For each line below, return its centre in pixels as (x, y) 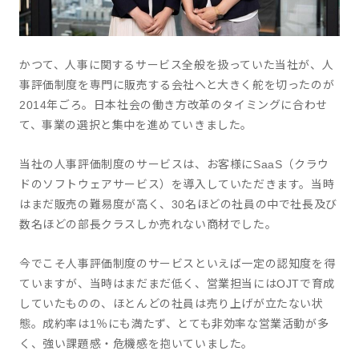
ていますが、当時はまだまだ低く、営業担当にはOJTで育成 (177, 284)
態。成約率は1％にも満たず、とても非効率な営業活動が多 (174, 324)
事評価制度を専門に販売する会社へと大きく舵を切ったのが (177, 85)
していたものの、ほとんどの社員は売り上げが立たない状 (171, 304)
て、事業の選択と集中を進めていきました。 (136, 125)
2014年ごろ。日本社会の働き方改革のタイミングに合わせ (173, 105)
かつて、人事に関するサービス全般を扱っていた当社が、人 (177, 65)
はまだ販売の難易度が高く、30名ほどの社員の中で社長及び (178, 204)
